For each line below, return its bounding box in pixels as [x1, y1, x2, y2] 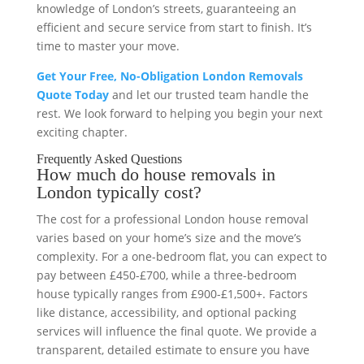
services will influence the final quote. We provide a [36, 323, 317, 340]
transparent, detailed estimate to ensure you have [36, 342, 310, 358]
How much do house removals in [36, 164, 275, 185]
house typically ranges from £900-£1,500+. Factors [36, 286, 308, 302]
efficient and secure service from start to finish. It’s [36, 19, 312, 36]
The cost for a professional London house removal [36, 211, 309, 227]
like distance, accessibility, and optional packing [36, 305, 297, 321]
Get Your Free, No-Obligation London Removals [36, 68, 303, 84]
